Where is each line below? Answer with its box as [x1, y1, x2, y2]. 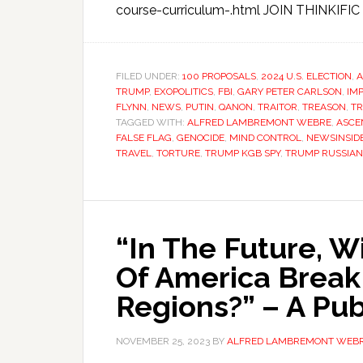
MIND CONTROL [229, 132, 301, 143]
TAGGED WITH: [116, 117, 187, 128]
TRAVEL [116, 147, 152, 159]
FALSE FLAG [116, 132, 172, 143]
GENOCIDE [177, 132, 224, 143]
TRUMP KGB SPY [205, 147, 280, 159]
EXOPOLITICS [154, 86, 213, 97]
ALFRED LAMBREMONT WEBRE [187, 117, 331, 128]
